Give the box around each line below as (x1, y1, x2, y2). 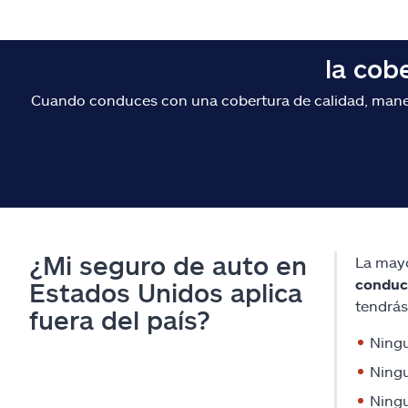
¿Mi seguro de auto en (29, 250, 307, 281)
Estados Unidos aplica (29, 277, 302, 309)
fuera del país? (29, 304, 210, 336)
